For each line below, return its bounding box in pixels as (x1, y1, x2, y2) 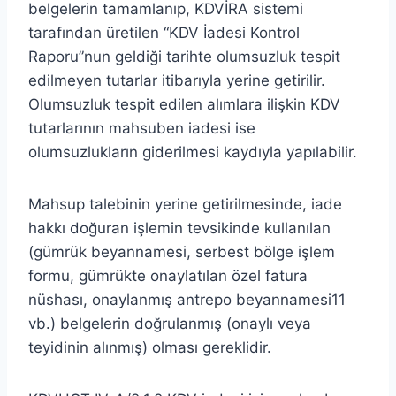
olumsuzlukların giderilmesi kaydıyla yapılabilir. (28, 142, 357, 161)
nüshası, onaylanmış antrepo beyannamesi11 (28, 290, 346, 308)
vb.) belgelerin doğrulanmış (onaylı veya (28, 314, 311, 332)
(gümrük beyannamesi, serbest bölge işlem (28, 242, 335, 261)
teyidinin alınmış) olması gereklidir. (28, 338, 271, 356)
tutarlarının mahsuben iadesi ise (28, 118, 255, 137)
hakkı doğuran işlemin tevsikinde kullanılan (28, 218, 331, 237)
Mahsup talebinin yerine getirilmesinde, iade (28, 194, 342, 213)
